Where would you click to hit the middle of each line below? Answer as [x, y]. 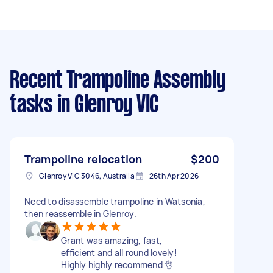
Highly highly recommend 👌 [117, 264]
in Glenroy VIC [106, 105]
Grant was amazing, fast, [112, 240]
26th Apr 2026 [174, 175]
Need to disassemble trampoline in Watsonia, [115, 201]
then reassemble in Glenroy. [80, 213]
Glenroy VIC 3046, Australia [87, 175]
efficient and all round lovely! [119, 252]
